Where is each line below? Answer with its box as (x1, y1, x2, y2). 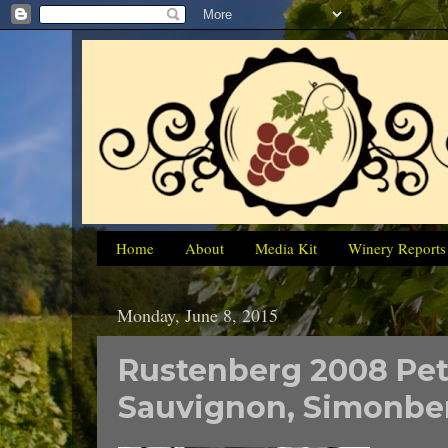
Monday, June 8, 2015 (117, 303, 278, 328)
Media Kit (254, 238, 317, 259)
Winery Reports (347, 238, 446, 259)
